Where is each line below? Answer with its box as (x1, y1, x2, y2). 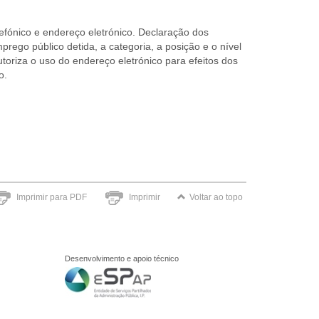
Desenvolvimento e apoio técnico (65, 254, 179, 263)
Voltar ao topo (189, 192, 243, 202)
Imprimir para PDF (16, 192, 87, 202)
